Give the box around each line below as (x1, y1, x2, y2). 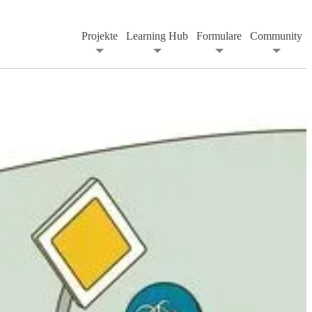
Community (250, 30, 302, 42)
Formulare (196, 30, 242, 42)
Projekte (81, 30, 118, 42)
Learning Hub (126, 30, 188, 42)
